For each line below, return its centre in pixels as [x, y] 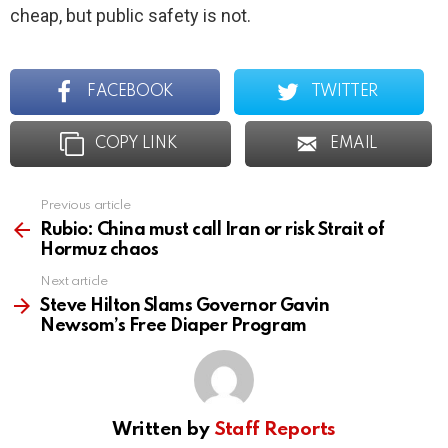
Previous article [85, 206]
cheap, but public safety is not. [130, 16]
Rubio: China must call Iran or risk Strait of [212, 230]
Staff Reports [274, 430]
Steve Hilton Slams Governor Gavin [185, 306]
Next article [74, 282]
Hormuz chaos [99, 250]
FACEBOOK [130, 92]
